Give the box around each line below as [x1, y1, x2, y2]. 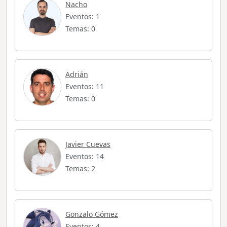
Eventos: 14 [65, 152, 104, 162]
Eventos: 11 [65, 82, 104, 92]
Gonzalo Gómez [65, 209, 118, 219]
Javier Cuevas [65, 139, 110, 149]
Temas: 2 [65, 164, 95, 174]
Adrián [65, 69, 88, 80]
